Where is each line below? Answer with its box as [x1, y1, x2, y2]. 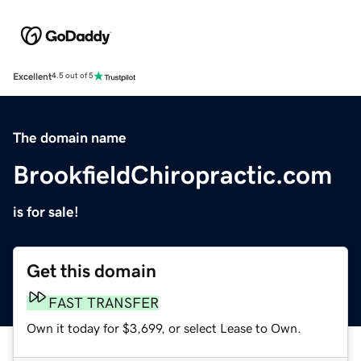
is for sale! [13, 204, 79, 219]
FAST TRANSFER [48, 295, 159, 310]
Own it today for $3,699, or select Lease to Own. [27, 321, 301, 334]
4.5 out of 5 [52, 72, 93, 81]
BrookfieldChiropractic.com [13, 161, 332, 188]
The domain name [13, 130, 127, 145]
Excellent [13, 71, 52, 81]
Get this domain [27, 261, 156, 280]
